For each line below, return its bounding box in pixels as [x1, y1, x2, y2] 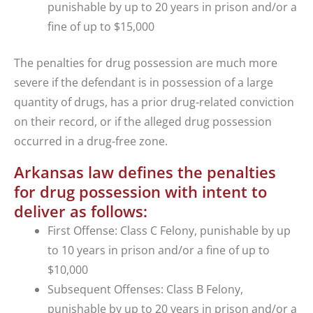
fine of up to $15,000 [48, 19, 154, 35]
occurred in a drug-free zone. [14, 133, 168, 150]
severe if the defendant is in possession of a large [14, 75, 273, 91]
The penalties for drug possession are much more [14, 55, 277, 71]
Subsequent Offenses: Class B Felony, [48, 282, 243, 298]
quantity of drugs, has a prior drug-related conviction [14, 94, 294, 110]
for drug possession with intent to [14, 181, 267, 203]
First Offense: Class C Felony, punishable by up [48, 223, 291, 239]
